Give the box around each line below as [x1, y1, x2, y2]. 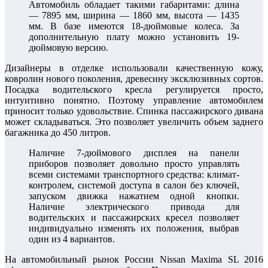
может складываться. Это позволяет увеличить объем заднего [5, 117, 263, 127]
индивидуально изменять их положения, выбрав [29, 223, 239, 234]
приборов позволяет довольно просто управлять [29, 159, 239, 169]
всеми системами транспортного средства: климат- [29, 169, 239, 180]
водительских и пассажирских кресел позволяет [29, 212, 239, 223]
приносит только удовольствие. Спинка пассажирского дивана [5, 106, 263, 117]
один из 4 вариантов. [29, 234, 115, 245]
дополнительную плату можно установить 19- [29, 32, 239, 42]
